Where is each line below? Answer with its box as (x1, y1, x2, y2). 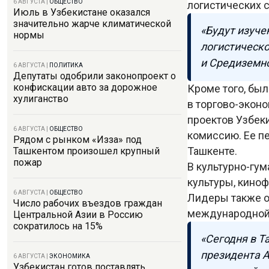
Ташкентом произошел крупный (13, 145, 160, 157)
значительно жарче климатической (13, 18, 171, 29)
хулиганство (13, 93, 68, 104)
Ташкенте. (187, 144, 237, 157)
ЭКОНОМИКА (49, 253, 90, 259)
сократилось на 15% (13, 220, 103, 232)
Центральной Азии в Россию (13, 209, 143, 220)
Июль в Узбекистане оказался (13, 7, 150, 18)
